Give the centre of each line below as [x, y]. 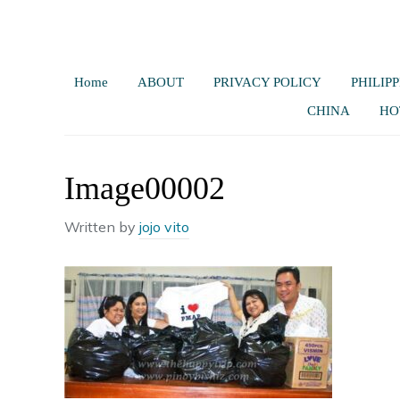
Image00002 [145, 188]
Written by [102, 227]
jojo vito [164, 227]
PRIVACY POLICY [267, 82]
